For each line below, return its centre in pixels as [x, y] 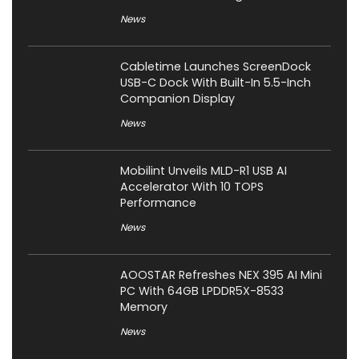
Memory [144, 307]
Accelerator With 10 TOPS [192, 187]
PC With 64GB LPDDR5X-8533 [202, 291]
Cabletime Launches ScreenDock [216, 67]
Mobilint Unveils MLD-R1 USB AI [204, 171]
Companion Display [177, 99]
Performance [158, 203]
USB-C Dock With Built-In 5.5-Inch [216, 83]
